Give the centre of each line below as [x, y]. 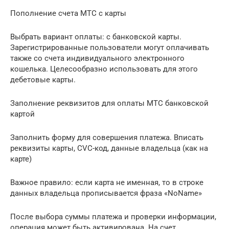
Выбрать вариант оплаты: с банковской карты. [96, 37]
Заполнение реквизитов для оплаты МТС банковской [109, 104]
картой [22, 114]
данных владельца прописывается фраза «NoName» [106, 193]
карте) [21, 159]
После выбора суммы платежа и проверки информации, [113, 217]
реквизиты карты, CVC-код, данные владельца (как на [109, 148]
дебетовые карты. [43, 80]
